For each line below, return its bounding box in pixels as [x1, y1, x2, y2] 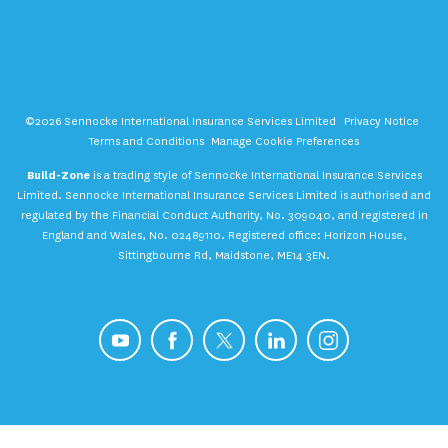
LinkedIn [257, 323, 317, 345]
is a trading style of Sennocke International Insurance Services [89, 166, 422, 183]
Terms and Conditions [89, 133, 204, 150]
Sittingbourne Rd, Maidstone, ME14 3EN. [118, 246, 330, 263]
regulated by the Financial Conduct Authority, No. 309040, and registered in [20, 206, 428, 223]
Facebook [153, 323, 223, 345]
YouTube [101, 323, 163, 345]
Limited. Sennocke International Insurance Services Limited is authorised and [17, 186, 431, 203]
